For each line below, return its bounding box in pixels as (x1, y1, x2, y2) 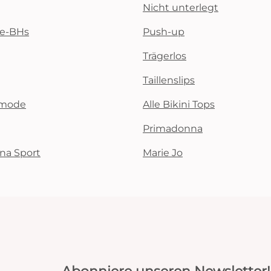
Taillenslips (143, 74, 195, 86)
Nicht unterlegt (143, 2, 218, 13)
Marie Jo (143, 147, 183, 158)
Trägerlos (143, 50, 186, 62)
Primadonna (143, 123, 203, 134)
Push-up (143, 26, 184, 38)
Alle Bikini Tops (143, 99, 215, 110)
